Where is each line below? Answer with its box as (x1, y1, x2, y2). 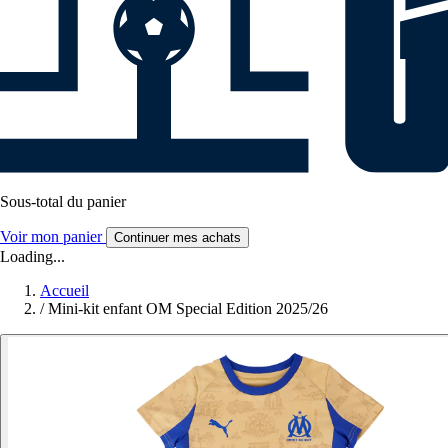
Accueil (40, 282, 89, 300)
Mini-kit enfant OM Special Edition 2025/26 (48, 300, 328, 318)
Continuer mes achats (114, 230, 241, 246)
